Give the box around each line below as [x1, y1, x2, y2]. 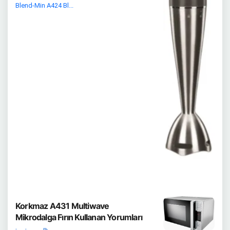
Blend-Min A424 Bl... [15, 2, 73, 9]
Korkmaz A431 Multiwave [15, 200, 109, 211]
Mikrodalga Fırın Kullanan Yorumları [15, 212, 142, 222]
